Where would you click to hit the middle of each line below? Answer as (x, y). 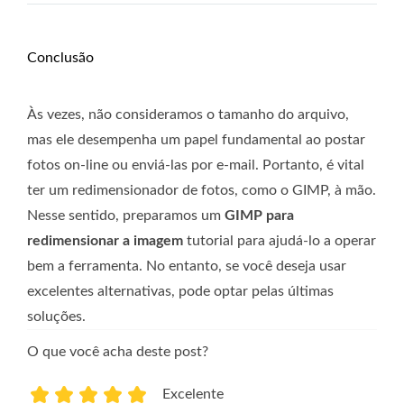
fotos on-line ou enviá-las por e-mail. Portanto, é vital (196, 165)
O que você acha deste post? (118, 351)
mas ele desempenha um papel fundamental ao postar (196, 139)
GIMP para (259, 215)
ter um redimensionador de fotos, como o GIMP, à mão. (202, 190)
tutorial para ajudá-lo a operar (280, 240)
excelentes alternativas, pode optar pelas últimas (180, 291)
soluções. (56, 316)
